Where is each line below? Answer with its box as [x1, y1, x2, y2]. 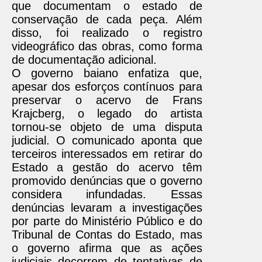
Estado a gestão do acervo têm [12, 161, 202, 174]
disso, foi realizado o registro [12, 26, 202, 39]
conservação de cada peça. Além [12, 13, 202, 26]
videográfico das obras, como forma [12, 40, 202, 53]
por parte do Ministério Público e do [12, 215, 202, 227]
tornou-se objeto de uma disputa [12, 120, 202, 133]
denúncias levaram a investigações [12, 201, 202, 214]
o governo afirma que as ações [12, 242, 202, 254]
